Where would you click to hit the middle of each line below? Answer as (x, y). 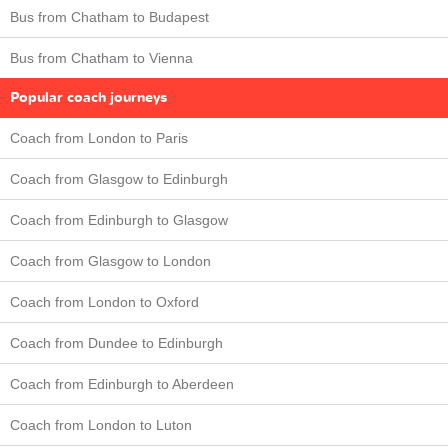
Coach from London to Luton (101, 424)
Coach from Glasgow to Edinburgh (119, 178)
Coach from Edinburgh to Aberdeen (122, 383)
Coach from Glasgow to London (110, 260)
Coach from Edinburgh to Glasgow (119, 219)
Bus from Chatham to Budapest (109, 16)
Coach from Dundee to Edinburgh (116, 342)
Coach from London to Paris (99, 137)
